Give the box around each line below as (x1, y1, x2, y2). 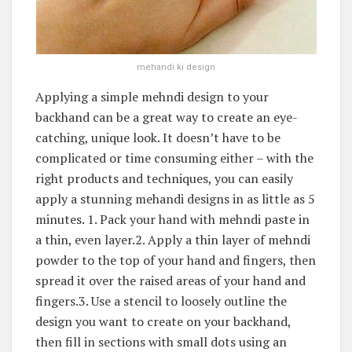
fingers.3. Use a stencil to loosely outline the (35, 291, 287, 310)
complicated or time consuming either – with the (35, 148, 313, 167)
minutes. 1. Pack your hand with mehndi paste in (35, 210, 310, 228)
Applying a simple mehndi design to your (35, 87, 269, 105)
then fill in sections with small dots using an (35, 332, 287, 350)
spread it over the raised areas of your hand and (35, 271, 306, 289)
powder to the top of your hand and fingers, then (35, 251, 316, 269)
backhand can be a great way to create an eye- (35, 108, 298, 126)
